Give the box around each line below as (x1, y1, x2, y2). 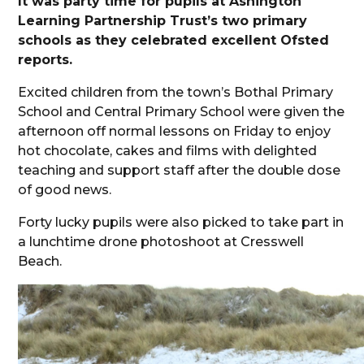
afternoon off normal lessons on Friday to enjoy (18, 123, 331, 140)
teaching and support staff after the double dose (18, 162, 341, 179)
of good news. (18, 182, 112, 198)
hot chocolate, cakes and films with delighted (18, 143, 318, 159)
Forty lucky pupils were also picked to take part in (18, 214, 344, 231)
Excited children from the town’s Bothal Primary (18, 84, 334, 101)
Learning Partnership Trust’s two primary (18, 13, 308, 29)
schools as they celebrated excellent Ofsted (18, 32, 330, 49)
